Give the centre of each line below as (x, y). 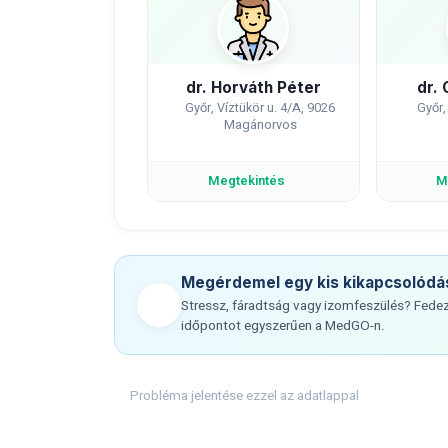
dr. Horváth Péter (253, 87)
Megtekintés (246, 181)
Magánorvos (260, 125)
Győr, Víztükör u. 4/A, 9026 (260, 108)
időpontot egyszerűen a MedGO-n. (283, 326)
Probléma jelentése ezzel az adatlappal (245, 396)
